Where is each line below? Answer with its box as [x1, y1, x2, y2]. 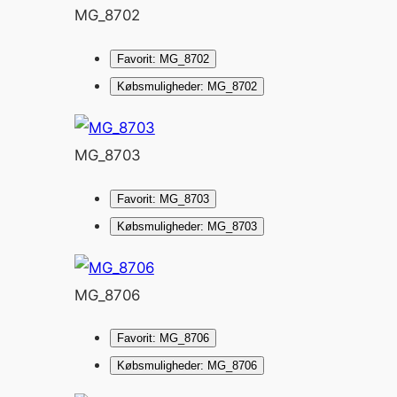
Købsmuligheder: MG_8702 [116, 80, 257, 94]
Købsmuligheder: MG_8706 [116, 359, 257, 373]
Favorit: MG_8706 [116, 331, 209, 346]
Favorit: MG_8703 [116, 191, 209, 206]
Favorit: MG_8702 [116, 52, 209, 66]
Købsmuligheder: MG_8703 [116, 219, 257, 233]
